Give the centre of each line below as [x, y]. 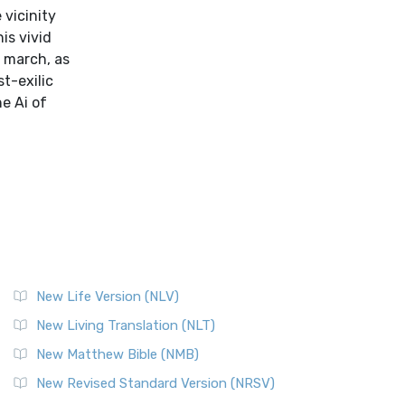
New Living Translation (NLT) [126, 325]
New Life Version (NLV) [108, 297]
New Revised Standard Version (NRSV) [155, 383]
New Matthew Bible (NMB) [118, 354]
